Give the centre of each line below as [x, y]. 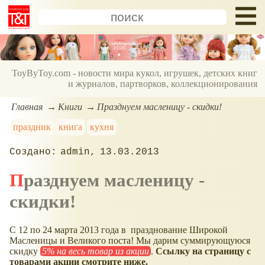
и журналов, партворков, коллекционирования [163, 84]
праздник [32, 127]
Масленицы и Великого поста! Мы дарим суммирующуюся [130, 240]
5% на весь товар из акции [96, 251]
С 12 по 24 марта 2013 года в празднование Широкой [119, 230]
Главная [27, 106]
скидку [25, 251]
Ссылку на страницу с [203, 251]
